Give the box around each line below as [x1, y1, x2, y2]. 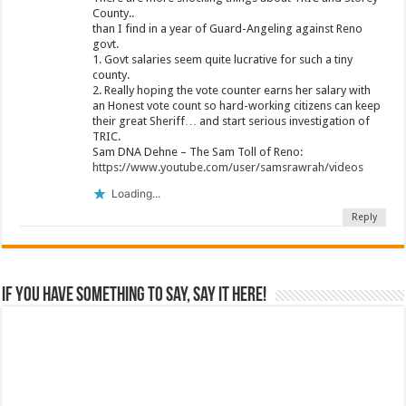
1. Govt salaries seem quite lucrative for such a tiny [92, 52, 353, 66]
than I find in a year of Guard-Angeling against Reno [92, 21, 363, 35]
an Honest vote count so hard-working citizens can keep [92, 98, 382, 112]
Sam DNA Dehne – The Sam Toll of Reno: [92, 144, 304, 159]
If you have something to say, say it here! [2, 285, 267, 306]
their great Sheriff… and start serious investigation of [92, 113, 371, 128]
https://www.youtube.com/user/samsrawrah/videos [92, 159, 364, 174]
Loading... [111, 187, 161, 201]
